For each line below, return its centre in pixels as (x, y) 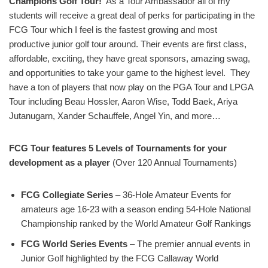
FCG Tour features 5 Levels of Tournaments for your (118, 148)
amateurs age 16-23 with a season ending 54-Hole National (136, 209)
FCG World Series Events (74, 244)
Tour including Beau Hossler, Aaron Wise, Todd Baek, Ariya (123, 101)
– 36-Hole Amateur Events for (172, 195)
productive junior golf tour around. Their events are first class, (128, 44)
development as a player (60, 162)
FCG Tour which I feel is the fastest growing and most (113, 30)
